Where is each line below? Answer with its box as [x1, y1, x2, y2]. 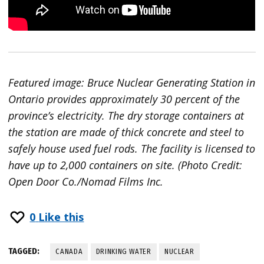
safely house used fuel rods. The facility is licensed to [8, 141, 256, 156]
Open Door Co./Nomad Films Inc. [8, 174, 164, 189]
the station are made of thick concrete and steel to [8, 125, 245, 140]
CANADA [55, 247, 83, 256]
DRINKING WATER [95, 247, 151, 256]
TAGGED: [8, 246, 40, 257]
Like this [38, 210, 84, 225]
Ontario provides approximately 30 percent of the [8, 92, 240, 107]
